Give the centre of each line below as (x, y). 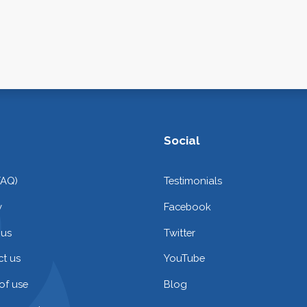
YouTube (184, 258)
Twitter (180, 232)
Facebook (187, 206)
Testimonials (193, 180)
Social (182, 140)
